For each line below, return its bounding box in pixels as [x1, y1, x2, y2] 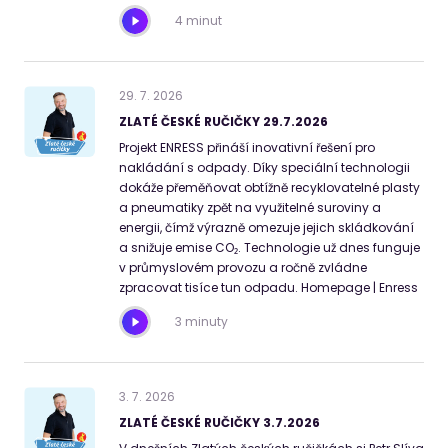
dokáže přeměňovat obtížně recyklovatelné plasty [119, 179, 420, 197]
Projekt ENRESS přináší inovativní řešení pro [119, 139, 375, 157]
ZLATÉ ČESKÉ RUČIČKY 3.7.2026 [119, 414, 320, 432]
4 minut [175, 12, 222, 30]
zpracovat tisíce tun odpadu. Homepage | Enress [119, 279, 418, 297]
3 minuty [175, 313, 228, 331]
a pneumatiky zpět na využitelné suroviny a [119, 199, 381, 217]
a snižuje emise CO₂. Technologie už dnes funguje [119, 239, 420, 257]
